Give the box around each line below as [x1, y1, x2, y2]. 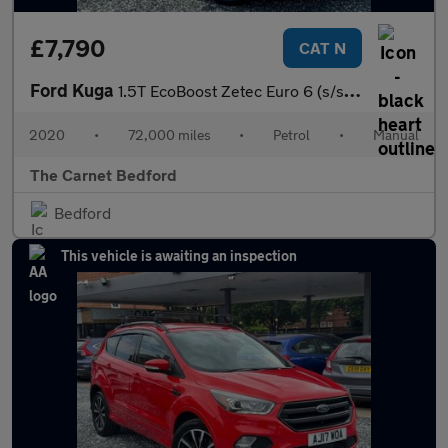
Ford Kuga [30, 79, 118, 101]
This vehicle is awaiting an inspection [61, 247, 297, 264]
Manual [372, 126, 419, 143]
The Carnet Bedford [30, 165, 177, 184]
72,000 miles [127, 126, 211, 143]
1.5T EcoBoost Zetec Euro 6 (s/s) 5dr [118, 81, 344, 100]
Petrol [273, 126, 311, 143]
